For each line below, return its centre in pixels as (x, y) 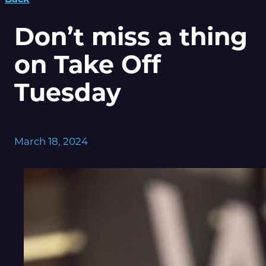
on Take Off (88, 64)
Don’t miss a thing (131, 36)
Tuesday (68, 92)
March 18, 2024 (51, 141)
